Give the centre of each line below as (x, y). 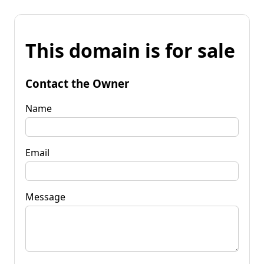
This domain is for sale (130, 51)
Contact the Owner (77, 83)
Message (45, 197)
